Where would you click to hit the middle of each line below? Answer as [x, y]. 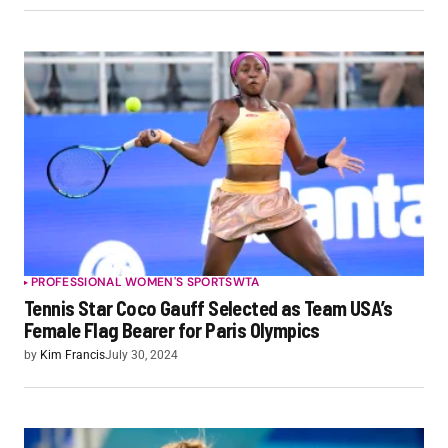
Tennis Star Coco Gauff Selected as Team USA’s [208, 308]
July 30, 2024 [141, 355]
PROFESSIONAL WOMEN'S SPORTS [132, 282]
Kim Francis [72, 355]
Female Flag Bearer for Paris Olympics [172, 330]
